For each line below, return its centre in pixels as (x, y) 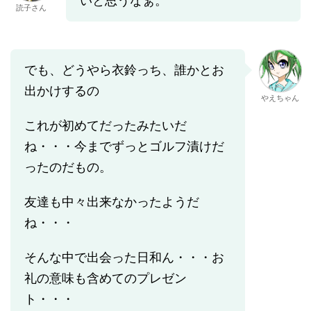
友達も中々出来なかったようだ (112, 202)
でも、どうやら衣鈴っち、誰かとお (124, 70)
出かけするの (62, 91)
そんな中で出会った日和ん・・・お (124, 258)
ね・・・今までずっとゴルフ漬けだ (124, 146)
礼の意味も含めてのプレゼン (106, 278)
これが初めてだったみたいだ (106, 126)
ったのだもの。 (68, 167)
